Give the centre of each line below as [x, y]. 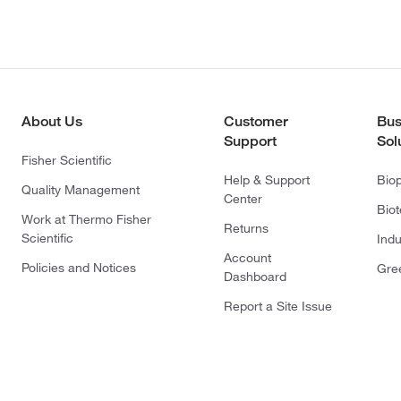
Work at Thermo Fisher [86, 219]
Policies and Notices [79, 267]
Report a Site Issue [278, 306]
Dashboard [255, 276]
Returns [246, 228]
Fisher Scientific [67, 160]
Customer [256, 121]
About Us [52, 121]
